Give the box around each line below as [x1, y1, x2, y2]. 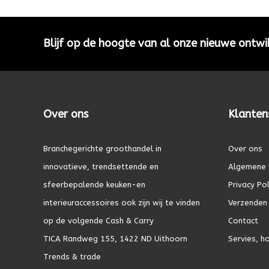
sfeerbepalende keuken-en [43, 180, 145, 189]
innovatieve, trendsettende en [43, 162, 159, 171]
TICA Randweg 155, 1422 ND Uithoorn [43, 234, 187, 243]
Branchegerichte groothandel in [43, 144, 162, 153]
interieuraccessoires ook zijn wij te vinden [43, 198, 200, 207]
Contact [228, 216, 258, 225]
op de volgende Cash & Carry [43, 216, 154, 225]
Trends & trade [43, 252, 101, 261]
